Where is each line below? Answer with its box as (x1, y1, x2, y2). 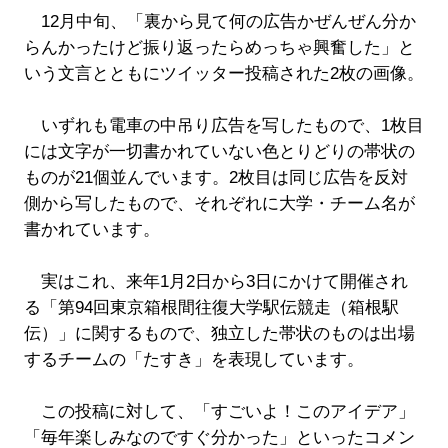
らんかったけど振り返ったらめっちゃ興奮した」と (23, 37, 415, 57)
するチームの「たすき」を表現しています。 (23, 349, 364, 369)
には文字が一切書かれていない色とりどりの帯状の (23, 141, 415, 161)
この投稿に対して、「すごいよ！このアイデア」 (23, 401, 415, 421)
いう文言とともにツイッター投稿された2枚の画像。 (23, 63, 424, 83)
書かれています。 (23, 219, 160, 239)
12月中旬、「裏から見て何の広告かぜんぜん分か (23, 11, 416, 31)
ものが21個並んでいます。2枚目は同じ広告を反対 (23, 167, 408, 187)
